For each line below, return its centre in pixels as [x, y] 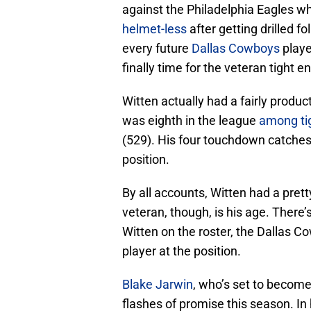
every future [157, 49]
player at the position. [182, 251]
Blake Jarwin [158, 285]
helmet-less [154, 29]
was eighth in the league [191, 121]
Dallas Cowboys [236, 49]
